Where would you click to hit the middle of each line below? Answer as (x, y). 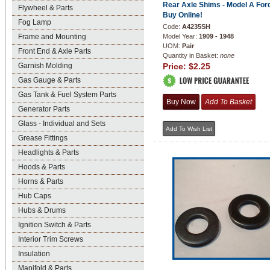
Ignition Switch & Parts (55, 225)
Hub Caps (35, 196)
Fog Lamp (35, 22)
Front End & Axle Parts (55, 51)
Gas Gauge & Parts (49, 80)
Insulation (34, 254)
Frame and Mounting (52, 37)
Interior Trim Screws (51, 239)
